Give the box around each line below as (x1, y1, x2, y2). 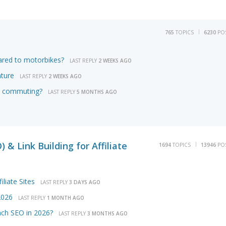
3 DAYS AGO (69, 179, 100, 186)
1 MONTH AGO (47, 194, 84, 202)
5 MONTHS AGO (77, 88, 117, 96)
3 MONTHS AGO (87, 210, 128, 217)
